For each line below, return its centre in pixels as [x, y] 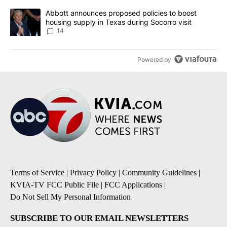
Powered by [155, 59]
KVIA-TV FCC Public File [54, 185]
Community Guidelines [159, 173]
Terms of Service [37, 173]
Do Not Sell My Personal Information [70, 197]
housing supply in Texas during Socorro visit [119, 22]
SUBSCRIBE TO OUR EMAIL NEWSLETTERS [99, 218]
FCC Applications [133, 185]
